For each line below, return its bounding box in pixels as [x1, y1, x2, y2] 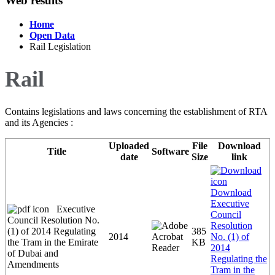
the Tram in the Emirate [7, 237, 98, 248]
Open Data [29, 30, 75, 41]
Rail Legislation [29, 41, 91, 52]
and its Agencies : [5, 117, 73, 128]
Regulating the [211, 254, 267, 265]
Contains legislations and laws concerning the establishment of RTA [5, 106, 267, 117]
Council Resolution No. [7, 215, 99, 226]
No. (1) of [211, 231, 249, 242]
